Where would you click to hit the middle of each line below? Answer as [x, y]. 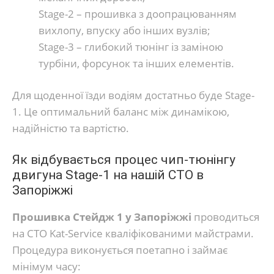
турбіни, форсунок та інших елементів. [136, 63]
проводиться [225, 217]
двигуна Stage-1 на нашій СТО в [108, 175]
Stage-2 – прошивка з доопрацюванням [137, 13]
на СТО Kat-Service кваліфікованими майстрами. [133, 233]
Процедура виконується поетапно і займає [120, 250]
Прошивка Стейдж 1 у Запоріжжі [102, 217]
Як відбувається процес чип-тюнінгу [124, 159]
